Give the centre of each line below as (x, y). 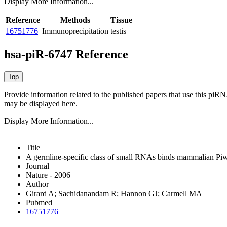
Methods (75, 20)
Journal (37, 166)
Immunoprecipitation (75, 31)
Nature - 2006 (48, 175)
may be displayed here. (41, 103)
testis (118, 31)
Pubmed (39, 202)
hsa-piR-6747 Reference (66, 54)
